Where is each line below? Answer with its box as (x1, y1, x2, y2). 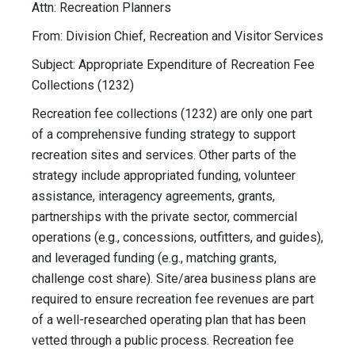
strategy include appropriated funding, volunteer (32, 168, 296, 184)
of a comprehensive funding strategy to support (32, 127, 296, 143)
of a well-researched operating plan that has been (32, 312, 306, 328)
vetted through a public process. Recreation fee (32, 333, 294, 349)
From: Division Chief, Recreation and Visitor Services (32, 29, 323, 44)
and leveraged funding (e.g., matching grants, (32, 250, 277, 266)
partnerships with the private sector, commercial (32, 209, 297, 225)
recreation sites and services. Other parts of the (32, 147, 296, 163)
